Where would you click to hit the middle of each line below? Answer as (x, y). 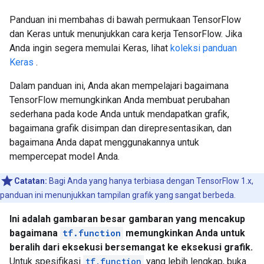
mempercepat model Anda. (65, 156)
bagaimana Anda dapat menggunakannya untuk (104, 142)
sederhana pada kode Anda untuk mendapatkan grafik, (119, 114)
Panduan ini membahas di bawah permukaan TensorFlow (125, 20)
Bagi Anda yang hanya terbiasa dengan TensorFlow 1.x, (151, 181)
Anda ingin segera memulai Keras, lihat (90, 48)
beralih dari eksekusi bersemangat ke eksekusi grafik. (131, 247)
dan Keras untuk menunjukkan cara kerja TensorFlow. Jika (126, 34)
